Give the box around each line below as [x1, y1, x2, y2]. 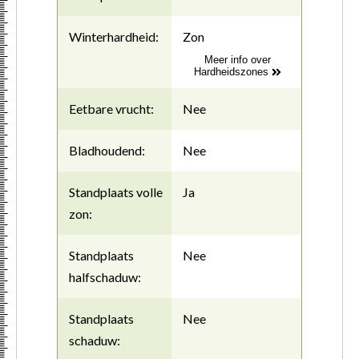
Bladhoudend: [69, 143, 145, 159]
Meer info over [204, 53, 272, 66]
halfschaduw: [69, 269, 141, 285]
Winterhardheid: [69, 28, 159, 44]
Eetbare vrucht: [69, 101, 154, 117]
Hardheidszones [194, 65, 272, 78]
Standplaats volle [69, 184, 163, 200]
